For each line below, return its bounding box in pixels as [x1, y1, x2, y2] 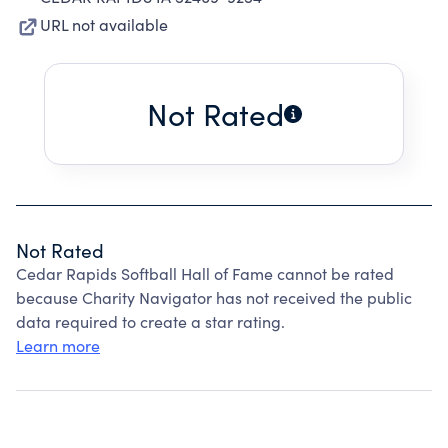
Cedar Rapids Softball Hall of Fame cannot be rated [16, 263, 394, 284]
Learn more [16, 335, 100, 356]
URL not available [40, 14, 168, 35]
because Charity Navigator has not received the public [16, 287, 412, 308]
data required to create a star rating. [16, 311, 285, 332]
